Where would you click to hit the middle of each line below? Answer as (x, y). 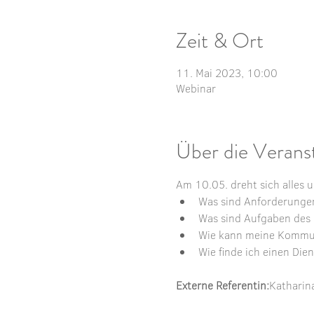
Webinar (196, 88)
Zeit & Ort (219, 40)
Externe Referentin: (222, 285)
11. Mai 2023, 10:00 (226, 73)
